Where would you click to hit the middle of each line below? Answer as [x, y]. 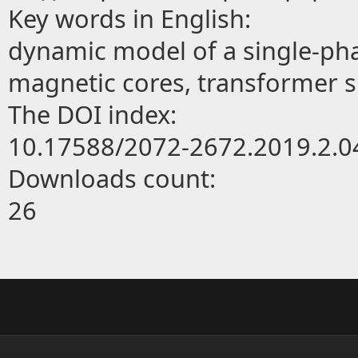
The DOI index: [95, 114]
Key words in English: [133, 18]
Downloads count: [115, 178]
